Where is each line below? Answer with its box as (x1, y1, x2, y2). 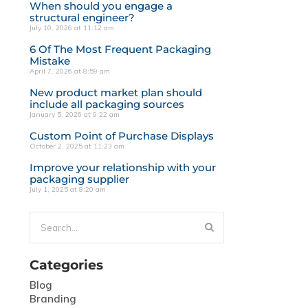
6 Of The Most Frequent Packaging (29, 42, 211, 56)
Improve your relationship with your (29, 160, 216, 174)
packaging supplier (29, 172, 129, 186)
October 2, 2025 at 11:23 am (29, 141, 124, 151)
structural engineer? (29, 10, 135, 24)
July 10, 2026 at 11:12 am (29, 23, 114, 32)
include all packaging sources (29, 97, 184, 111)
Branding (29, 291, 76, 305)
